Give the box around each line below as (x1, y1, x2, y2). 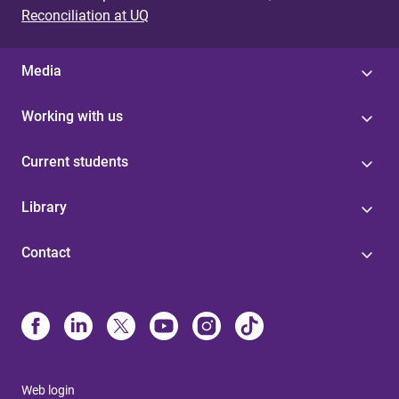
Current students (21, 153, 128, 170)
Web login (21, 383, 75, 397)
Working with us (21, 108, 123, 125)
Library (21, 199, 67, 216)
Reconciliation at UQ (21, 7, 149, 24)
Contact (21, 244, 70, 261)
